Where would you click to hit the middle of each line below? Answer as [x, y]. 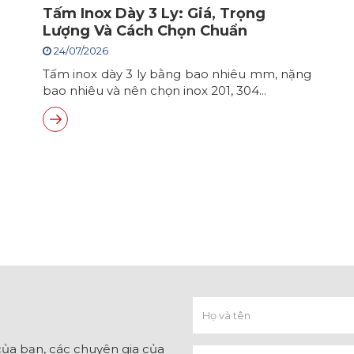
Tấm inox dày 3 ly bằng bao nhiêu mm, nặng [177, 74]
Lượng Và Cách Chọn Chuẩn [145, 31]
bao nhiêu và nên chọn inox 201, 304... [154, 90]
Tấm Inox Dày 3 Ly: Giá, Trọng [154, 13]
